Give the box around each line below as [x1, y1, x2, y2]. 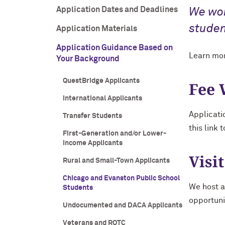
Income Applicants [62, 140, 123, 147]
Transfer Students [62, 113, 122, 120]
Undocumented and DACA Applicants [62, 202, 182, 209]
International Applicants [62, 95, 142, 102]
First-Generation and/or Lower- [62, 130, 166, 137]
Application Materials [56, 25, 137, 33]
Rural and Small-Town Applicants [62, 157, 170, 164]
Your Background [56, 55, 120, 63]
